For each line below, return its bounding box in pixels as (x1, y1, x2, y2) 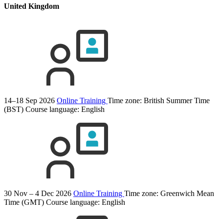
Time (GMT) (4, 198, 44, 207)
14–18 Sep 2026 (4, 96, 55, 105)
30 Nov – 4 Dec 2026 (4, 189, 71, 198)
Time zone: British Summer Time (108, 96, 210, 105)
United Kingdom (4, 2, 59, 11)
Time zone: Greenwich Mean (124, 189, 214, 198)
